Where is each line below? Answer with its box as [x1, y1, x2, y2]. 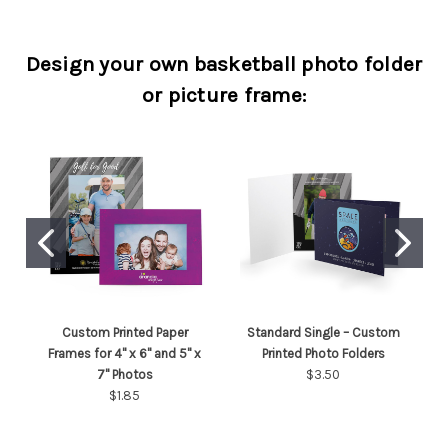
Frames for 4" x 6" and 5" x [48, 345, 202, 361]
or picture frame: [141, 83, 307, 108]
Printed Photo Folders [261, 345, 385, 361]
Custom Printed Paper [61, 324, 188, 340]
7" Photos [96, 366, 153, 382]
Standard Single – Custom [246, 324, 400, 340]
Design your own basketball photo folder [25, 52, 423, 77]
